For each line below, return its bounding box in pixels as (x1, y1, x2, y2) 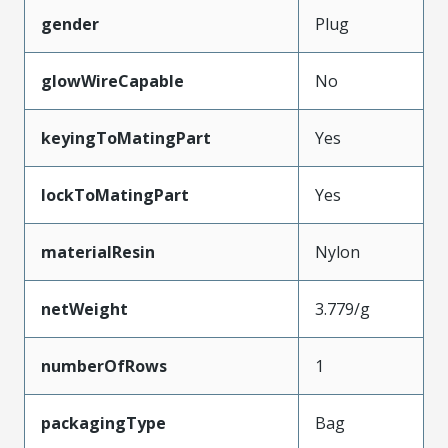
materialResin (41, 241, 155, 263)
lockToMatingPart (41, 184, 189, 206)
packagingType (41, 412, 166, 434)
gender (41, 13, 99, 35)
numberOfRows (41, 355, 167, 377)
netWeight (41, 298, 128, 320)
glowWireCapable (41, 70, 184, 92)
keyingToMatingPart (41, 127, 211, 149)
